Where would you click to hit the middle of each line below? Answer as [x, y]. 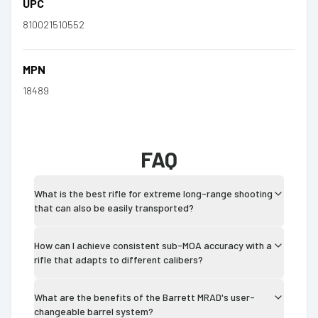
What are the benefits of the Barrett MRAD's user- [144, 297]
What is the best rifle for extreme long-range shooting [153, 193]
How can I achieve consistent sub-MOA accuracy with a [153, 245]
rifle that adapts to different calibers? [119, 259]
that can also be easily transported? [114, 207]
